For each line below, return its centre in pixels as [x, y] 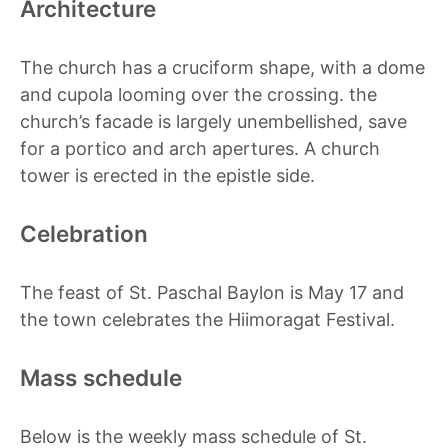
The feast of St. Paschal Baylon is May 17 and [212, 292]
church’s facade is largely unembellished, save [213, 121]
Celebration [84, 233]
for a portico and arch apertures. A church [200, 148]
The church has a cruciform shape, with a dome [222, 67]
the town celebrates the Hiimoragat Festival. [207, 319]
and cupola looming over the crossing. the [198, 94]
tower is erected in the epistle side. [167, 175]
